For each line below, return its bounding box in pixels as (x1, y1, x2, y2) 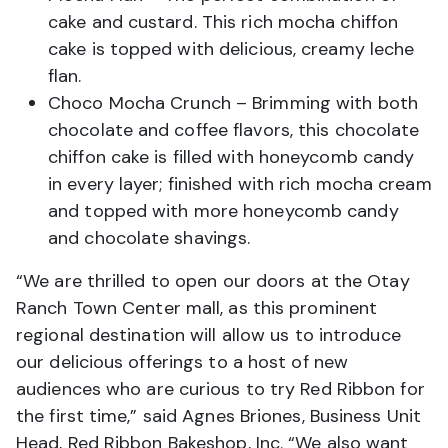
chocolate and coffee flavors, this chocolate (48, 118, 420, 143)
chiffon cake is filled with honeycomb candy (48, 145, 415, 170)
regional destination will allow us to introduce (16, 323, 401, 348)
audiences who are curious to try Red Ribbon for (16, 377, 425, 402)
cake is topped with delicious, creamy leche (48, 37, 415, 62)
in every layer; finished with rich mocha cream (48, 172, 432, 197)
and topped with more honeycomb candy (48, 199, 399, 224)
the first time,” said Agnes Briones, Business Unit (16, 404, 422, 429)
